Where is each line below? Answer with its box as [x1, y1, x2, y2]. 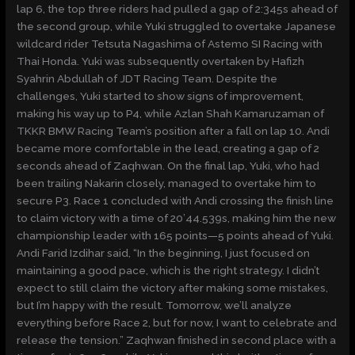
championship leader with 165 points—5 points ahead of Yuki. [17, 229, 334, 242]
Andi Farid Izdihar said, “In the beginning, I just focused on [17, 246, 311, 260]
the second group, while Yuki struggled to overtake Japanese [17, 20, 337, 33]
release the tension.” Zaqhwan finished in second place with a [17, 334, 337, 347]
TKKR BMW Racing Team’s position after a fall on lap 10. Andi [17, 124, 330, 138]
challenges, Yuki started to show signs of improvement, [17, 90, 304, 103]
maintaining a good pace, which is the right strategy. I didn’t [17, 264, 320, 277]
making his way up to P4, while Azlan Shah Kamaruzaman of [17, 107, 325, 120]
